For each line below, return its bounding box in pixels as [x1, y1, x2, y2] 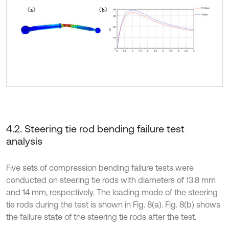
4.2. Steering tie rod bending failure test [6, 122, 185, 134]
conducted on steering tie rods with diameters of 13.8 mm [6, 175, 216, 185]
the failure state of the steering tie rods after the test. [6, 212, 196, 221]
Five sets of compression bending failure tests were [6, 163, 194, 172]
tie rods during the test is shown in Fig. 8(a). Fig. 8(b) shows [6, 199, 220, 209]
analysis [6, 134, 42, 147]
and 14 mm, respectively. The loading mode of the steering [6, 187, 218, 197]
